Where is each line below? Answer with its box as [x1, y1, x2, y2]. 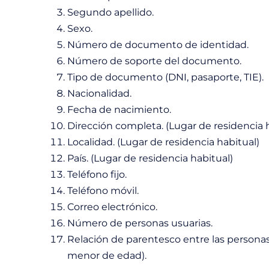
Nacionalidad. [67, 87, 134, 99]
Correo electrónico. [67, 201, 160, 213]
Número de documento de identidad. [67, 38, 251, 50]
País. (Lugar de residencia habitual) [67, 152, 233, 164]
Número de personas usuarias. [67, 217, 215, 229]
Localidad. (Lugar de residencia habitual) [67, 136, 259, 148]
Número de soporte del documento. [67, 55, 244, 67]
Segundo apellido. [67, 6, 156, 18]
